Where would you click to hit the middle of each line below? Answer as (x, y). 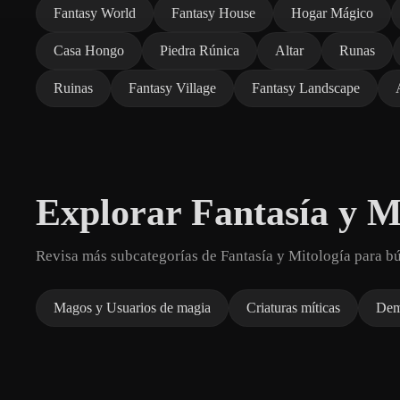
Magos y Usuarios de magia (132, 307)
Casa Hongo (89, 50)
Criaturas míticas (293, 307)
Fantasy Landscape (306, 87)
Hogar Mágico (332, 12)
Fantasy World (95, 12)
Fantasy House (213, 12)
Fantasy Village (172, 87)
